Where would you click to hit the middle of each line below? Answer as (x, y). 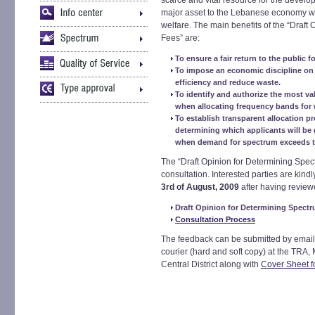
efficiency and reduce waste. (228, 82)
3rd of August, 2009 (200, 187)
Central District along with (211, 264)
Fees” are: (180, 38)
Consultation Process (215, 219)
